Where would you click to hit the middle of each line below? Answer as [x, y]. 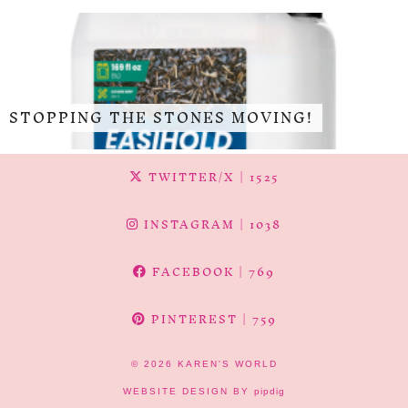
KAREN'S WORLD [227, 363]
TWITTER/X [189, 177]
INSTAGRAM [187, 224]
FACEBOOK [191, 271]
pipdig [270, 391]
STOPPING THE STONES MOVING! [161, 118]
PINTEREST [192, 319]
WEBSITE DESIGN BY [189, 391]
